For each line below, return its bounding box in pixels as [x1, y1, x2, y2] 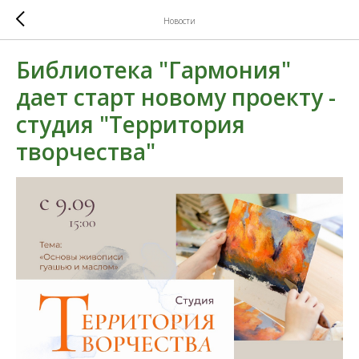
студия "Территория [16, 109, 245, 139]
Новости [163, 14, 196, 26]
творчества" [16, 136, 155, 167]
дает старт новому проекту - [16, 82, 336, 112]
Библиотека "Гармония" [16, 54, 291, 85]
